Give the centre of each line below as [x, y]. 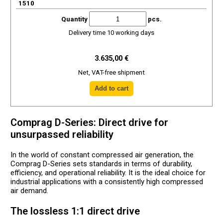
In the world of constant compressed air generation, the [102, 155]
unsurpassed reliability [62, 134]
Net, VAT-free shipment [111, 72]
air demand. [30, 191]
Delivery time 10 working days [111, 33]
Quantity [75, 19]
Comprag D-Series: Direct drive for [90, 122]
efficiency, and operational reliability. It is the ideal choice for [108, 173]
